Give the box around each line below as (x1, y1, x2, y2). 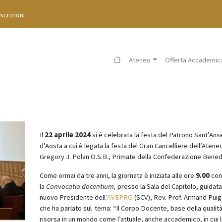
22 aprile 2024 (43, 130, 91, 139)
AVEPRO (107, 193, 133, 202)
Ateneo (129, 55, 151, 64)
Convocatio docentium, (46, 182, 117, 191)
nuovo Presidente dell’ (39, 193, 107, 202)
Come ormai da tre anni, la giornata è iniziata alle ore (39, 171, 196, 180)
